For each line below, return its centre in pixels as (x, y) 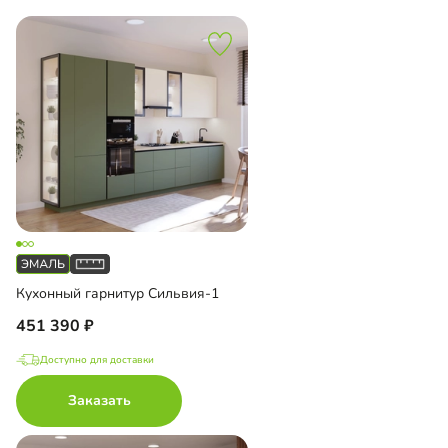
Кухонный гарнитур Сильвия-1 (117, 293)
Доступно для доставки (97, 359)
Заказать (99, 400)
